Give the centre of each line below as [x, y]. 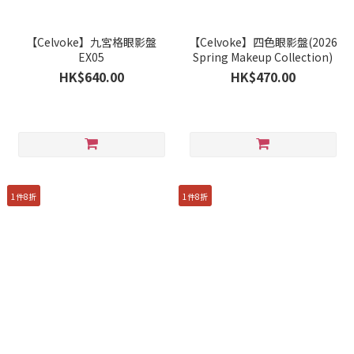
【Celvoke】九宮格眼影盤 [91, 42]
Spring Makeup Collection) [263, 57]
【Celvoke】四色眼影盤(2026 [263, 42]
